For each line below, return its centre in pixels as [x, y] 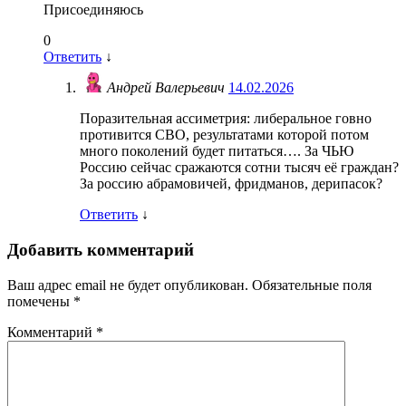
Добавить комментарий [101, 250]
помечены [40, 301]
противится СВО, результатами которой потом [224, 135]
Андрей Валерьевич [168, 88]
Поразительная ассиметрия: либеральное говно [226, 119]
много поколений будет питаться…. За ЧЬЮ [217, 151]
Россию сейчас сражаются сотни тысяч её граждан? [239, 168]
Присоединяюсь [93, 10]
